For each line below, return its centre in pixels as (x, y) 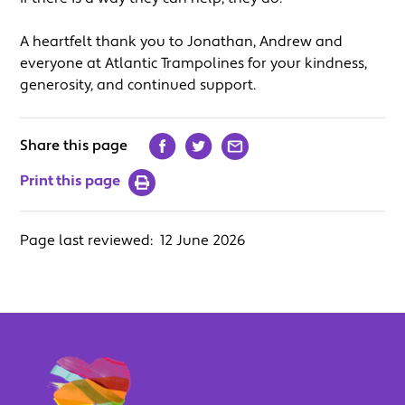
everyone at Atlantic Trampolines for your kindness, (194, 63)
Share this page (74, 145)
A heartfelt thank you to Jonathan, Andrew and (182, 41)
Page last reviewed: (89, 240)
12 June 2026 (203, 240)
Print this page (71, 181)
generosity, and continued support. (138, 85)
